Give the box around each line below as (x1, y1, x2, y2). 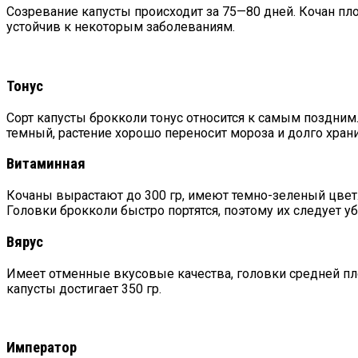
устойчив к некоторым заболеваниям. (6, 19, 235, 35)
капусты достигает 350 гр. (6, 280, 161, 296)
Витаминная (6, 155, 86, 173)
